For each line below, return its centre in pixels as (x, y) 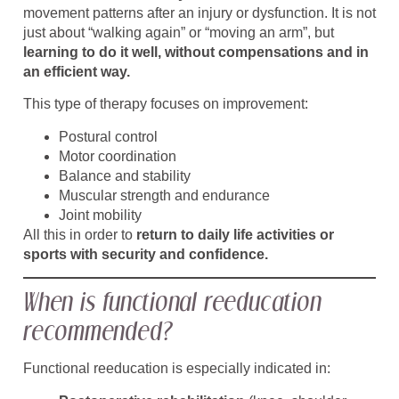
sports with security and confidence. (146, 254)
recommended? (98, 330)
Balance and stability (125, 175)
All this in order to (80, 234)
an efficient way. (77, 72)
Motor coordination (118, 156)
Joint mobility (100, 215)
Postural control (108, 136)
